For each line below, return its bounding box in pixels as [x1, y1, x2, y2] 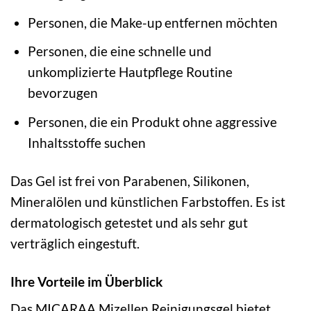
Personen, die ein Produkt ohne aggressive [27, 113, 277, 130]
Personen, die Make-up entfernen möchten [27, 14, 278, 31]
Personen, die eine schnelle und [27, 43, 212, 60]
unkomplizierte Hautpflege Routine [27, 64, 233, 81]
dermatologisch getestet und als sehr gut [10, 214, 248, 230]
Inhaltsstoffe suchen [27, 134, 146, 151]
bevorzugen [27, 85, 98, 101]
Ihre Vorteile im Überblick [10, 273, 162, 289]
